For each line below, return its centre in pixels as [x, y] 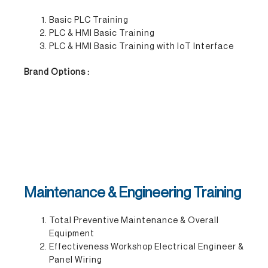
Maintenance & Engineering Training [133, 193]
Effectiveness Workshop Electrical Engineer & [147, 247]
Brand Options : [57, 72]
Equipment [72, 234]
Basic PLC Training [89, 20]
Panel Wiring [76, 260]
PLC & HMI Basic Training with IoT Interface [141, 46]
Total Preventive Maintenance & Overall [134, 221]
